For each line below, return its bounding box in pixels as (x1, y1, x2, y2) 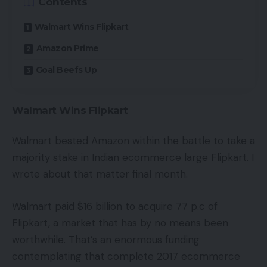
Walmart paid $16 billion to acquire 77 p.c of (12, 199, 218, 213)
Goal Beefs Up (35, 64, 97, 76)
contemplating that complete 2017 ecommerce (12, 249, 240, 263)
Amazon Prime (36, 43, 99, 54)
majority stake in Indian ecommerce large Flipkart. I (12, 151, 254, 164)
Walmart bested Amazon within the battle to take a (12, 134, 255, 148)
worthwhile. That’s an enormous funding (12, 232, 200, 246)
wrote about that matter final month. (12, 167, 188, 181)
